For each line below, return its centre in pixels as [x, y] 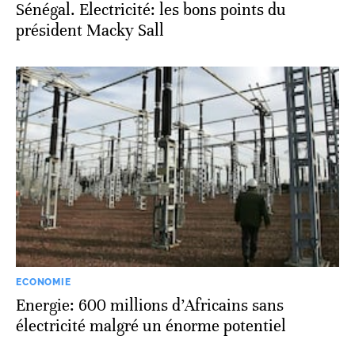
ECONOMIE [44, 282]
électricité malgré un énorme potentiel [151, 326]
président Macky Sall [90, 30]
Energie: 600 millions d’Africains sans [150, 305]
